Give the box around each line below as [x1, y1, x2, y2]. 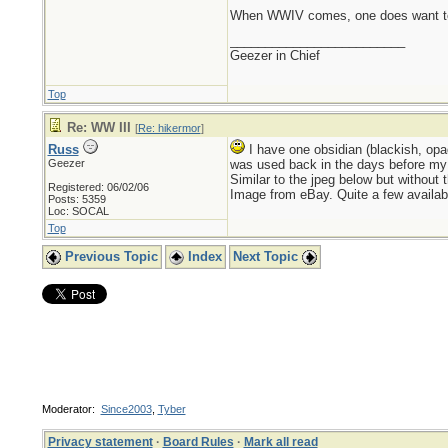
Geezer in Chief [229, 48, 320, 63]
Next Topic [232, 249, 302, 264]
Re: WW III [66, 120, 131, 135]
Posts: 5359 [47, 193, 106, 205]
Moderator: [41, 403, 101, 415]
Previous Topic [60, 249, 158, 264]
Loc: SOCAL [47, 205, 109, 217]
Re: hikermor [137, 122, 201, 134]
